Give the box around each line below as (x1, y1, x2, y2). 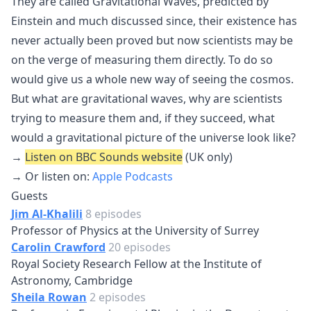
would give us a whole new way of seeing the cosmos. (11, 72, 294, 87)
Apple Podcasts (92, 169, 173, 184)
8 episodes (85, 206, 142, 221)
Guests (11, 188, 48, 203)
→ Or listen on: (11, 169, 92, 184)
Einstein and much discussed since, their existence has (11, 13, 297, 28)
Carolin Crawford (11, 239, 106, 255)
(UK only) (183, 149, 233, 165)
